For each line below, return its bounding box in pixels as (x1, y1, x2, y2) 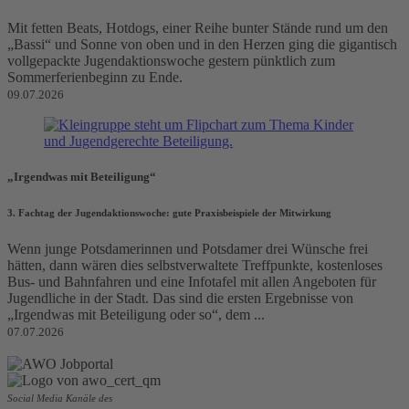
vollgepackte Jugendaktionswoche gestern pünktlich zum (7, 53, 335, 69)
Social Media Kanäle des (7, 393, 112, 404)
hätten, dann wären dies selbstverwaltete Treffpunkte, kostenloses (7, 257, 383, 274)
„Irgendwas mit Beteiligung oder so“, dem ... (7, 307, 265, 323)
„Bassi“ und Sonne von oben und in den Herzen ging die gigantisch (7, 37, 397, 53)
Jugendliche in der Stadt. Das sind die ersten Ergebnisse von (7, 290, 353, 307)
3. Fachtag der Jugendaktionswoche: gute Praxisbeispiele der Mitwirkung (7, 207, 331, 219)
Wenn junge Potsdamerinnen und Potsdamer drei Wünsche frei (7, 241, 368, 257)
